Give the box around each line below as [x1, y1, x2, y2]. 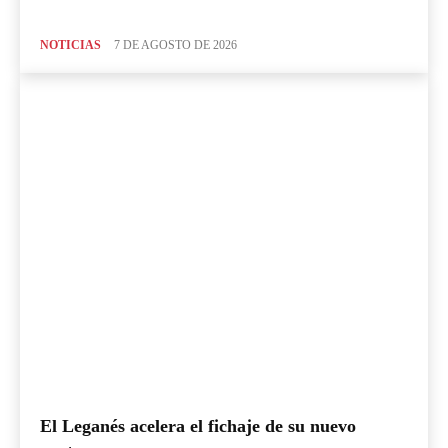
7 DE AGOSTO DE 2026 [114, 37, 237, 52]
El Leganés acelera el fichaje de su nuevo [40, 416, 356, 437]
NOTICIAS [40, 37, 101, 52]
